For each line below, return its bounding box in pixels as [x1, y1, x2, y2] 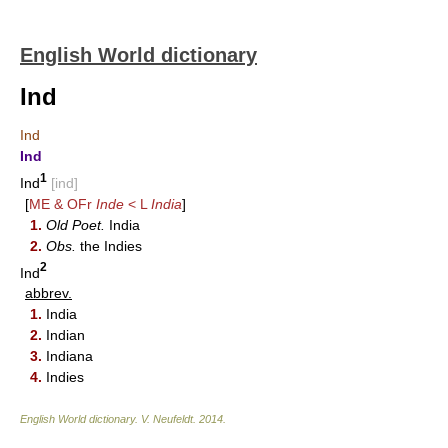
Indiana [42, 348, 93, 365]
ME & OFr [29, 195, 96, 212]
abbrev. [25, 285, 72, 302]
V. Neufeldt [141, 413, 193, 426]
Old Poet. [46, 216, 105, 233]
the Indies [76, 237, 142, 254]
